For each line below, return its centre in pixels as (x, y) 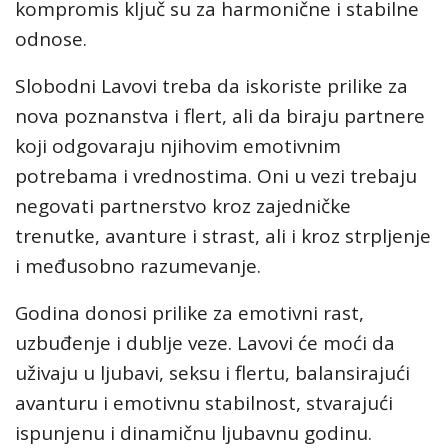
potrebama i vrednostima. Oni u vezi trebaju (216, 176)
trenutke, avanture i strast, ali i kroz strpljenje (223, 236)
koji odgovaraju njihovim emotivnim (178, 146)
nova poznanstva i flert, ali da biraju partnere (220, 116)
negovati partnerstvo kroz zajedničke (183, 206)
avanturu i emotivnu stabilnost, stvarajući (204, 403)
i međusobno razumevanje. (138, 266)
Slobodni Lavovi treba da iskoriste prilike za (211, 86)
